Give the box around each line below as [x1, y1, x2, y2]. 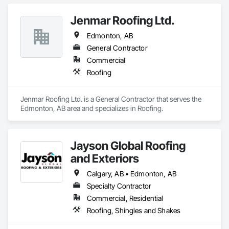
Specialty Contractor [87, 181, 151, 190]
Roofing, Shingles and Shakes [87, 206, 181, 215]
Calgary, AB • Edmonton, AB [87, 169, 176, 178]
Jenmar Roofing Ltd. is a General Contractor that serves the [20, 95, 201, 103]
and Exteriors [71, 151, 139, 165]
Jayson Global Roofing [71, 139, 186, 152]
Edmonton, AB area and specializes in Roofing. [20, 104, 163, 112]
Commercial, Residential [87, 194, 164, 202]
